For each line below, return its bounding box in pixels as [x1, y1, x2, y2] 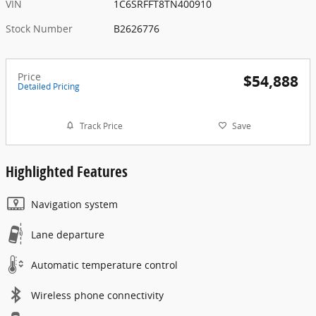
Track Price [79, 119, 123, 132]
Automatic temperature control [31, 258, 178, 272]
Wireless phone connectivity [31, 288, 164, 303]
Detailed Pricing [18, 80, 80, 93]
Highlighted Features [6, 162, 128, 182]
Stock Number [6, 22, 73, 36]
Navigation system [31, 197, 118, 212]
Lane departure [31, 228, 104, 242]
